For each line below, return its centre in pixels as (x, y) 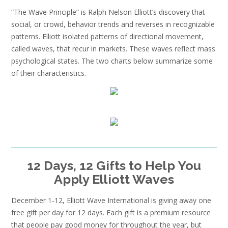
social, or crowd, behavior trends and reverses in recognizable (113, 24)
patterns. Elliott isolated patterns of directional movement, (107, 36)
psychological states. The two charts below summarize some (112, 61)
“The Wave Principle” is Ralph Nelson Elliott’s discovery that (108, 12)
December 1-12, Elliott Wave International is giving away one (111, 200)
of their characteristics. (49, 73)
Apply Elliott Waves (114, 179)
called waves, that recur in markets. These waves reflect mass (113, 49)
